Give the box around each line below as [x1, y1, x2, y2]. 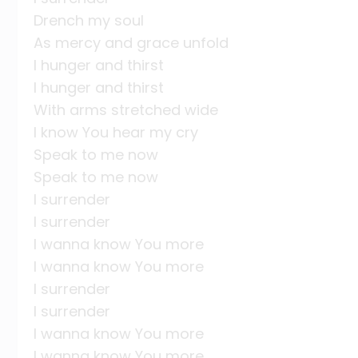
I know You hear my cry [34, 122, 198, 143]
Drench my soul [34, 10, 144, 31]
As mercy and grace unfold [34, 33, 229, 54]
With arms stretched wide [34, 100, 218, 121]
